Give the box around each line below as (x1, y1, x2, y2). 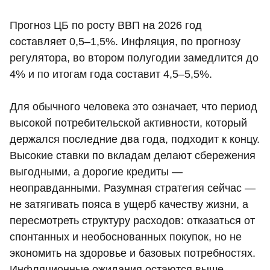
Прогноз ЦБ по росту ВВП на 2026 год (10, 19, 202, 32)
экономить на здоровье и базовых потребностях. (10, 247, 256, 260)
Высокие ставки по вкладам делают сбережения (10, 149, 256, 162)
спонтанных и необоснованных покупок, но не (10, 231, 242, 243)
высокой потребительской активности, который (10, 117, 247, 130)
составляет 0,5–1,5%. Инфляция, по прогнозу (10, 36, 240, 48)
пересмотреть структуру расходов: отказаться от (10, 215, 255, 227)
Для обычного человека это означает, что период (10, 101, 257, 113)
